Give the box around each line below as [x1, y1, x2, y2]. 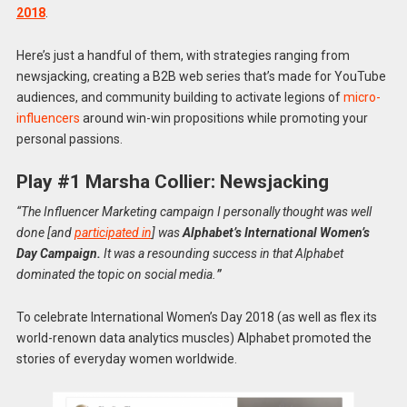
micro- [342, 89, 381, 104]
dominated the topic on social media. [15, 267, 216, 283]
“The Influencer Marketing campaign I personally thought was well [15, 204, 372, 220]
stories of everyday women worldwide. [15, 352, 237, 367]
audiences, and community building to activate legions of [15, 89, 343, 104]
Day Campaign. [15, 246, 101, 262]
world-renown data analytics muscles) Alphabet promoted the [15, 331, 372, 346]
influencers [15, 110, 80, 125]
